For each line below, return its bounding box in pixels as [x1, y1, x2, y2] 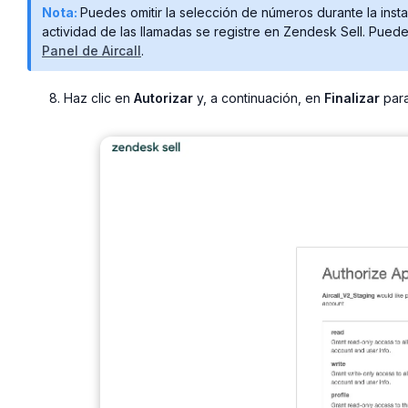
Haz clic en [64, 89, 134, 106]
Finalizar [324, 89, 380, 106]
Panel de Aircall [42, 42, 141, 58]
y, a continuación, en [193, 89, 324, 106]
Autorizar [134, 89, 193, 106]
